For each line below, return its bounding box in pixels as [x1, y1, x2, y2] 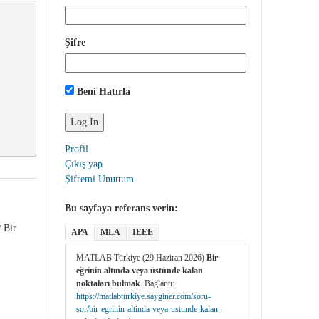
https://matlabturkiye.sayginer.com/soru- [76, 291, 211, 301]
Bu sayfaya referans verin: [65, 202, 178, 214]
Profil [65, 143, 88, 155]
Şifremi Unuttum [65, 173, 134, 184]
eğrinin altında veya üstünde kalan [76, 265, 203, 276]
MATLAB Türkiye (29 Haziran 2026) [76, 252, 206, 263]
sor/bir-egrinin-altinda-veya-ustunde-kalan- [76, 303, 221, 314]
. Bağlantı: [140, 278, 174, 288]
